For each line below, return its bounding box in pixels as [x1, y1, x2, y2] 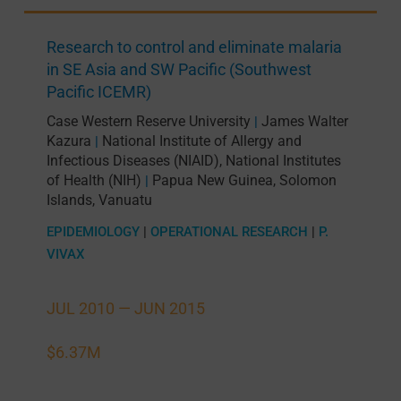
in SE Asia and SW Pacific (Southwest [46, 60, 311, 80]
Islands [46, 192, 92, 209]
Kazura [46, 132, 91, 150]
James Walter [260, 113, 348, 131]
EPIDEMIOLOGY [46, 224, 140, 241]
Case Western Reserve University [46, 113, 251, 131]
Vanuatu [98, 192, 152, 209]
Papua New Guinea [151, 172, 273, 190]
